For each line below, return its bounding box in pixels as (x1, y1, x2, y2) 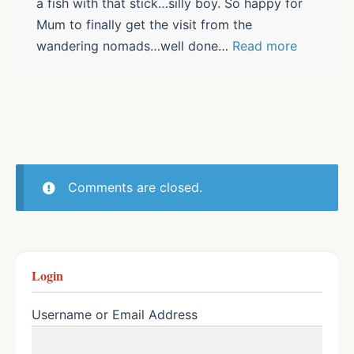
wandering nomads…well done (36, 38, 218, 55)
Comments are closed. (67, 179, 202, 196)
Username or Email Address (32, 307, 198, 323)
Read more (232, 38, 297, 55)
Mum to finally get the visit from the (36, 17, 252, 33)
